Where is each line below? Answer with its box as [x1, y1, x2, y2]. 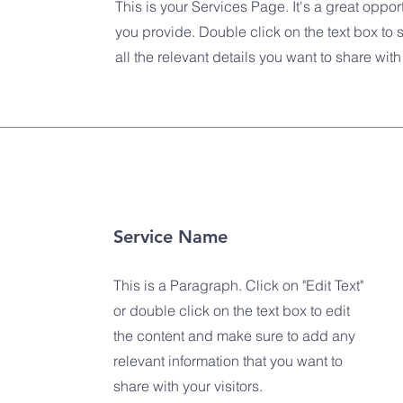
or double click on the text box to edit [113, 301, 350, 319]
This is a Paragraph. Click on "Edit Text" [113, 276, 363, 294]
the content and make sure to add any [113, 327, 355, 345]
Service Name [113, 226, 228, 247]
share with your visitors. [113, 377, 263, 395]
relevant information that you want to [113, 352, 343, 370]
